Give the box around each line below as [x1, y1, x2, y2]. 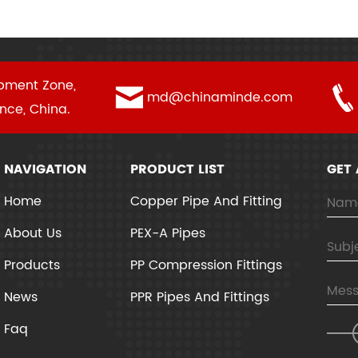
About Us [3, 223, 62, 244]
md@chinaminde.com [147, 87, 293, 108]
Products [3, 255, 60, 276]
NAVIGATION [3, 159, 86, 180]
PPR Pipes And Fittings [130, 287, 270, 308]
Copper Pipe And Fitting [130, 191, 283, 212]
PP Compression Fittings [130, 255, 283, 276]
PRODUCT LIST [130, 159, 225, 180]
